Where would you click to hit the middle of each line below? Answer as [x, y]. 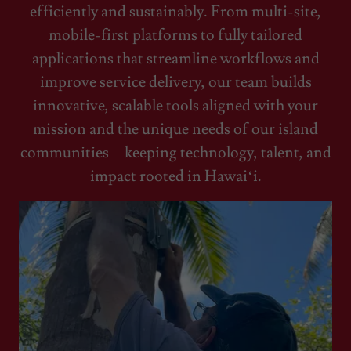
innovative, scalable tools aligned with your [175, 106]
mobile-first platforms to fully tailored [175, 36]
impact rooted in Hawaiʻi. [175, 177]
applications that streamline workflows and [175, 59]
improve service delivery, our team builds [175, 83]
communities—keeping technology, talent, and [175, 153]
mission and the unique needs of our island [175, 130]
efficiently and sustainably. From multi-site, [175, 12]
